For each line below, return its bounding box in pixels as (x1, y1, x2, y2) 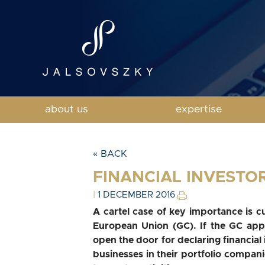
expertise (176, 104, 222, 115)
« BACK (93, 149, 127, 159)
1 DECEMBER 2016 (98, 190, 177, 199)
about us (44, 104, 88, 115)
